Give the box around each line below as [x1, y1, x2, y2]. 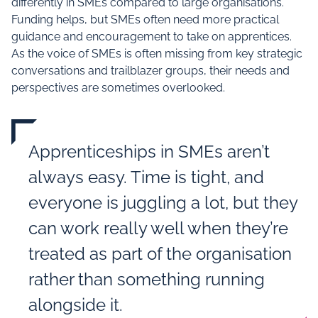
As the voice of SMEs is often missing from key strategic [11, 47, 302, 60]
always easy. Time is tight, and [28, 167, 264, 187]
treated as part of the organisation [28, 243, 292, 264]
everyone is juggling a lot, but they [28, 192, 297, 213]
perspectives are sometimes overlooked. [11, 81, 225, 94]
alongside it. [28, 295, 123, 315]
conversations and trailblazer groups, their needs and [11, 64, 290, 77]
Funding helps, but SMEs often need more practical [11, 13, 279, 26]
